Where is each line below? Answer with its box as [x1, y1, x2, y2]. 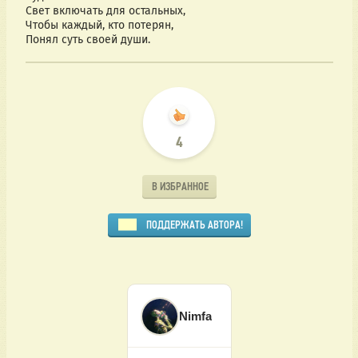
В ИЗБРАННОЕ [151, 180, 209, 193]
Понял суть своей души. [25, 33, 150, 47]
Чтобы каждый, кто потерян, [25, 18, 173, 33]
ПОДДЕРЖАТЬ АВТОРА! [145, 218, 243, 231]
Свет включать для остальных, [25, 4, 185, 18]
